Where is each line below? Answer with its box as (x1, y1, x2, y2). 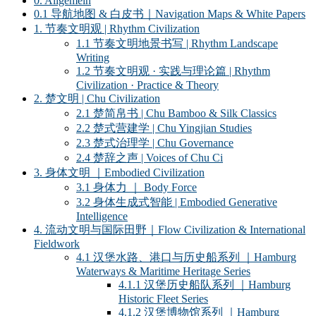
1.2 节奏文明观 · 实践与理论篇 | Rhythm (76, 64, 270, 77)
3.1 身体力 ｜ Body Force (76, 181, 197, 193)
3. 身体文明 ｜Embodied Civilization (34, 166, 205, 178)
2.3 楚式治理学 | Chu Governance (76, 136, 233, 149)
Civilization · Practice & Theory (76, 78, 219, 91)
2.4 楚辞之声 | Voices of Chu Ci (76, 151, 223, 164)
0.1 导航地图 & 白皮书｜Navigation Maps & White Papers (34, 7, 305, 20)
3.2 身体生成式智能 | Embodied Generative (76, 195, 277, 208)
